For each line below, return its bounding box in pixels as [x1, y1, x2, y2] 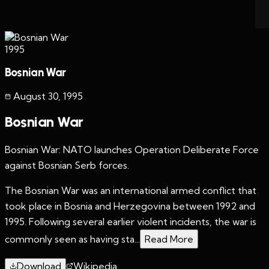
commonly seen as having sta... [5, 232, 140, 245]
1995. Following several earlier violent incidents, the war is [5, 215, 256, 228]
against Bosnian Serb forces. [5, 159, 129, 171]
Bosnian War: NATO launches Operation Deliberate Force [5, 143, 259, 156]
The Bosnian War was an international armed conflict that [5, 184, 256, 196]
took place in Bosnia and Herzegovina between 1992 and [5, 199, 255, 212]
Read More [145, 232, 193, 245]
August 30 [13, 89, 58, 102]
